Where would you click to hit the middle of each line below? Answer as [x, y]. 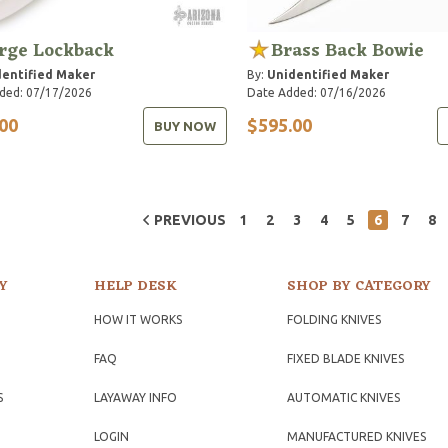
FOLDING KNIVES [334, 319]
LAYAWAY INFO [135, 397]
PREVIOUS [190, 219]
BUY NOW [184, 125]
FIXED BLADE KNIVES [346, 358]
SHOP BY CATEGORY [359, 286]
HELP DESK [135, 286]
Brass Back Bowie [347, 50]
